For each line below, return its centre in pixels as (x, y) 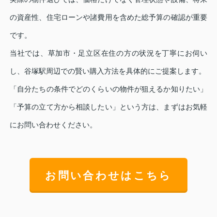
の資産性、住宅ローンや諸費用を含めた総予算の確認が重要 (108, 17)
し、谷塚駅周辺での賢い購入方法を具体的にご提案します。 (108, 71)
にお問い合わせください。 (53, 125)
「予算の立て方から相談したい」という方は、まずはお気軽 (108, 107)
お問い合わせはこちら (108, 175)
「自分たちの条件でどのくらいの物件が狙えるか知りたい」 (108, 89)
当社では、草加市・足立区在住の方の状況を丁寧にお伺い (108, 53)
